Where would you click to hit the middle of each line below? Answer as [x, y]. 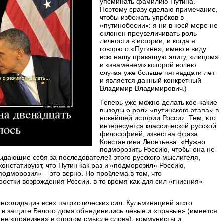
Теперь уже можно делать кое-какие [158, 102]
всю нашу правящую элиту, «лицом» [159, 57]
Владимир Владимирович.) [143, 88]
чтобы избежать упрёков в [142, 17]
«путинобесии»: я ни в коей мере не [159, 25]
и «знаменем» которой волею [148, 65]
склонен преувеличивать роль [148, 33]
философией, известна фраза [149, 134]
